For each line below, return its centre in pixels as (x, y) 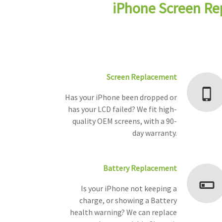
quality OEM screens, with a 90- (125, 121)
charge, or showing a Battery (128, 200)
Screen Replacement (142, 77)
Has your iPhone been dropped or (121, 97)
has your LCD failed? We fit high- (122, 109)
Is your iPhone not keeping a (129, 189)
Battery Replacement (140, 168)
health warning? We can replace (123, 212)
